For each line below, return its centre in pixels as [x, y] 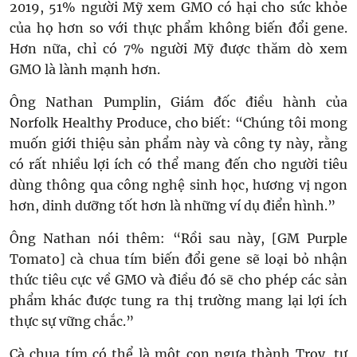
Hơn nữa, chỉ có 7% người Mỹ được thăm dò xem [178, 49]
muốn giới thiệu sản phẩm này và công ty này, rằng [178, 143]
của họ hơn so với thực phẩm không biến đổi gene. [178, 28]
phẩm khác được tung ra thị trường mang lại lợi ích [178, 300]
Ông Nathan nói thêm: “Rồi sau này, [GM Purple [178, 238]
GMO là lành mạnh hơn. [85, 69]
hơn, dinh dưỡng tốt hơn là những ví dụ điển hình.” [173, 206]
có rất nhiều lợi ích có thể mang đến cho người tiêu [178, 164]
